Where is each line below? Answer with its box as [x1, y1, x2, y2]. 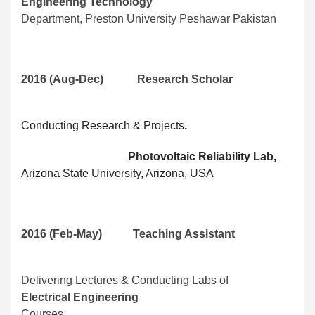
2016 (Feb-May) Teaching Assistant [21, 228, 235, 240]
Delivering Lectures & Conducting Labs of [21, 274, 229, 287]
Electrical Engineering [21, 291, 139, 304]
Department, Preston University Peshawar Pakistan [21, 13, 276, 25]
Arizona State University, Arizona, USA [21, 167, 214, 180]
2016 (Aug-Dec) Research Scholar [21, 73, 233, 86]
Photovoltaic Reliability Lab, [21, 150, 276, 163]
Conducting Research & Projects [21, 120, 184, 132]
